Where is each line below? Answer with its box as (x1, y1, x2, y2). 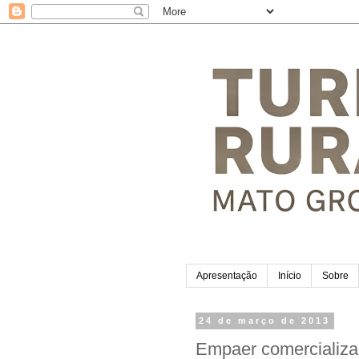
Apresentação (196, 270, 257, 282)
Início (278, 270, 301, 282)
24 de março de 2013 (199, 316, 331, 326)
